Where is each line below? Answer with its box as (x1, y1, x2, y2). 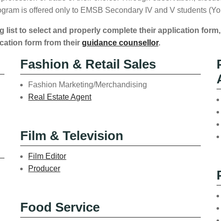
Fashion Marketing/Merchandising (28, 80, 147, 89)
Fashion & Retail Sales (20, 57, 156, 71)
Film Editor (28, 151, 67, 160)
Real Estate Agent (28, 92, 92, 101)
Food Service (20, 200, 100, 214)
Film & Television (20, 128, 124, 143)
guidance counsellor (82, 38, 158, 47)
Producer (28, 164, 61, 173)
